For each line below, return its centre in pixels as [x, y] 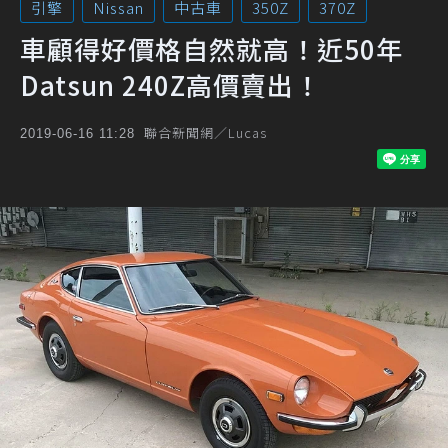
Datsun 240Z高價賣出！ [170, 84]
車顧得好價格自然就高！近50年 [211, 48]
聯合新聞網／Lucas [205, 132]
